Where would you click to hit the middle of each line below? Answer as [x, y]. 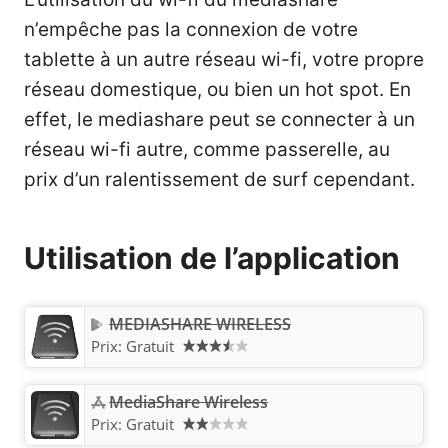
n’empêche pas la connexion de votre [191, 29]
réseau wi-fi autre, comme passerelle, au [207, 149]
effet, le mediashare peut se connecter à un [219, 119]
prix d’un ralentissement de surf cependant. [219, 179]
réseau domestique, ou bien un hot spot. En [217, 89]
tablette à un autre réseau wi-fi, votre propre [224, 59]
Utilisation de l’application [212, 257]
